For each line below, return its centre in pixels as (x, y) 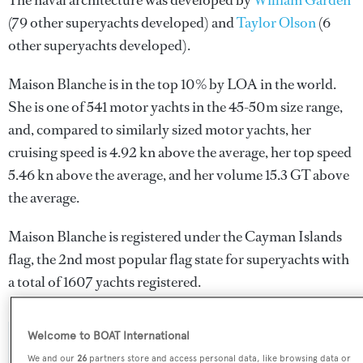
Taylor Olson (276, 23)
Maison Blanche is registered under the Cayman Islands (175, 237)
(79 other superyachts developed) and (122, 23)
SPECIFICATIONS (181, 350)
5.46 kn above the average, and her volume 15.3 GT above (179, 175)
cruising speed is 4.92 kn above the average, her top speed (180, 152)
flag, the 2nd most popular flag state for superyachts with (179, 259)
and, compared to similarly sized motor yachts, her (160, 130)
